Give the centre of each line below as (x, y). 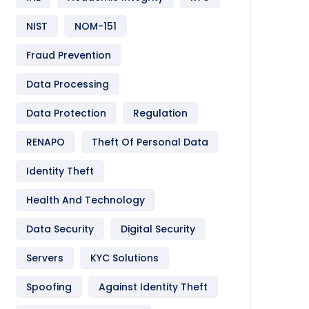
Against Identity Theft (153, 287)
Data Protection (66, 113)
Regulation (160, 113)
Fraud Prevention (69, 55)
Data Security (60, 229)
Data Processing (68, 84)
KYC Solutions (124, 258)
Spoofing (49, 287)
